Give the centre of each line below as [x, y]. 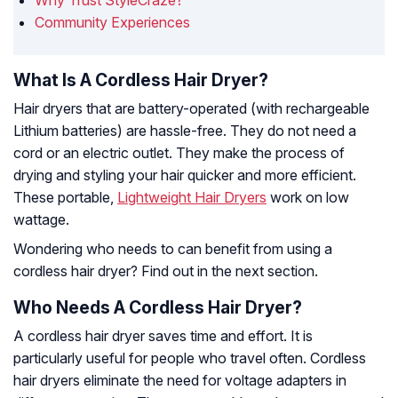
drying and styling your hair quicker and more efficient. [185, 175]
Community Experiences [112, 23]
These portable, [65, 198]
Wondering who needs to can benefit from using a [173, 249]
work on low [308, 198]
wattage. [41, 220]
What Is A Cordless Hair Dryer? [141, 80]
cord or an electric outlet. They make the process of [179, 153]
